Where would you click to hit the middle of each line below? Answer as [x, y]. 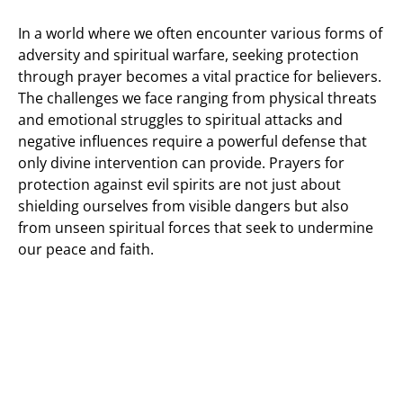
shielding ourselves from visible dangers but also [184, 206]
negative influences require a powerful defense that [193, 141]
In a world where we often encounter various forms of [200, 33]
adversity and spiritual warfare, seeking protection [188, 55]
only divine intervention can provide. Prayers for [181, 163]
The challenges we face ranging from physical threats [197, 98]
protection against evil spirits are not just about [179, 184]
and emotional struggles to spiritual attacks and [180, 120]
